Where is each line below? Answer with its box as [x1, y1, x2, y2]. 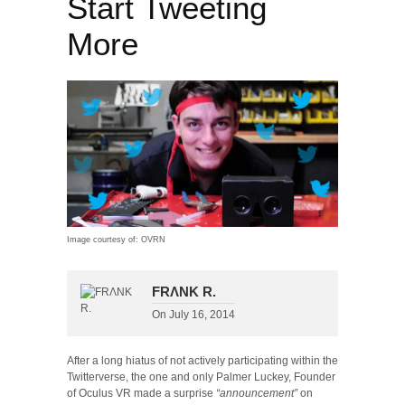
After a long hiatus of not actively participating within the [67, 354, 338, 368]
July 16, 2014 [169, 308, 235, 322]
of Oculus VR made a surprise [67, 387, 216, 400]
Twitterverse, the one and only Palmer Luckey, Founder [67, 371, 335, 384]
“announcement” [216, 387, 297, 400]
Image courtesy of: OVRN [67, 235, 165, 245]
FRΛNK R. [152, 284, 216, 300]
